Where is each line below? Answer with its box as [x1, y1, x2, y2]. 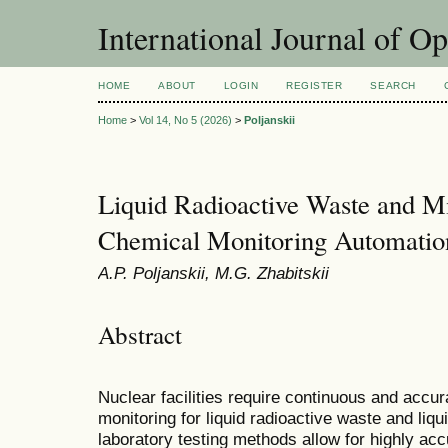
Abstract [98, 317, 182, 351]
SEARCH [370, 80, 416, 91]
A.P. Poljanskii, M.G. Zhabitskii [98, 263, 329, 284]
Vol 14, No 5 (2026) [139, 114, 232, 127]
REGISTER [286, 80, 343, 91]
